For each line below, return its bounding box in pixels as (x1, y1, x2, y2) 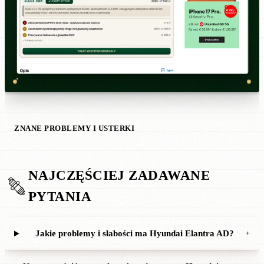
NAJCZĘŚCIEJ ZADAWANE (28, 168, 210, 183)
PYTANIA (28, 189, 92, 204)
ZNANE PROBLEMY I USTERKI (14, 124, 135, 133)
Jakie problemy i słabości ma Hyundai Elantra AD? (35, 229, 234, 239)
